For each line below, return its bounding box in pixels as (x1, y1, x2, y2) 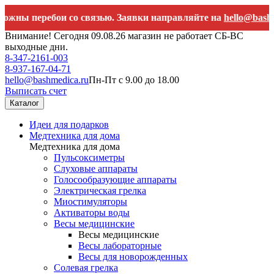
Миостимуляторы (54, 196, 127, 207)
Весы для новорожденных (78, 251, 188, 262)
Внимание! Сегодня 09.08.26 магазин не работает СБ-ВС (5, 31, 243, 41)
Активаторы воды (54, 207, 130, 218)
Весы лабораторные (78, 240, 161, 251)
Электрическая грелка (54, 185, 146, 196)
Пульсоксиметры (54, 152, 125, 163)
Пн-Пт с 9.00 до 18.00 (89, 75, 179, 85)
